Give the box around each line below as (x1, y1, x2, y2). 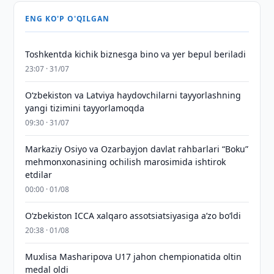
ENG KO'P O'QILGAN (25, 13, 109, 24)
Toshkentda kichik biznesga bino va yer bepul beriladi (25, 48, 246, 60)
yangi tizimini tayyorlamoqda (25, 102, 145, 114)
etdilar (25, 169, 53, 180)
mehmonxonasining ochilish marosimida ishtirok (25, 156, 226, 168)
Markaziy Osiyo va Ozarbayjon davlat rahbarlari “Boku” (25, 143, 249, 155)
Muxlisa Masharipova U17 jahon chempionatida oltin (25, 251, 242, 262)
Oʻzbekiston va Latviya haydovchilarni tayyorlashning (25, 89, 242, 101)
